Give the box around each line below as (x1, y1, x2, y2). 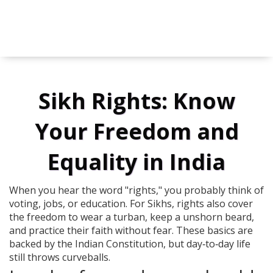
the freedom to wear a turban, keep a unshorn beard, (9, 210, 254, 224)
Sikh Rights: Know (38, 86, 235, 116)
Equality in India (48, 147, 225, 177)
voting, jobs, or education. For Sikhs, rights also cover (9, 197, 253, 211)
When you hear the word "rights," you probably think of (9, 183, 264, 197)
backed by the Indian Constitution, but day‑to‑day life (9, 237, 250, 251)
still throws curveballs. (9, 250, 110, 264)
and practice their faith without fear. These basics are (9, 224, 253, 238)
